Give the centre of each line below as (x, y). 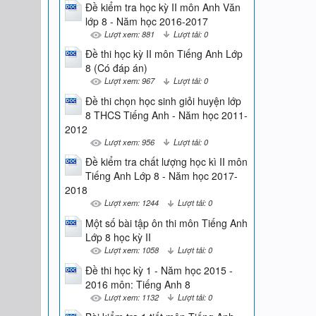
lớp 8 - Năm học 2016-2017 (146, 21)
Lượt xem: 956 (129, 141)
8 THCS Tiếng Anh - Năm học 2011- (166, 115)
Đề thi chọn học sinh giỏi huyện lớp (163, 101)
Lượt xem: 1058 (131, 249)
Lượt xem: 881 (129, 34)
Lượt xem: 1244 (131, 203)
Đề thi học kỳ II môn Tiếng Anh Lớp (164, 54)
